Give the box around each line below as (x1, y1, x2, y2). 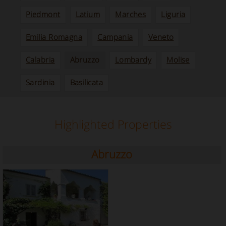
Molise (166, 54, 190, 65)
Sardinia (26, 77, 55, 87)
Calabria (26, 54, 55, 65)
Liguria (161, 9, 186, 19)
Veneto (148, 31, 174, 42)
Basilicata (70, 77, 103, 87)
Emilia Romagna (26, 31, 83, 42)
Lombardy (115, 54, 152, 65)
